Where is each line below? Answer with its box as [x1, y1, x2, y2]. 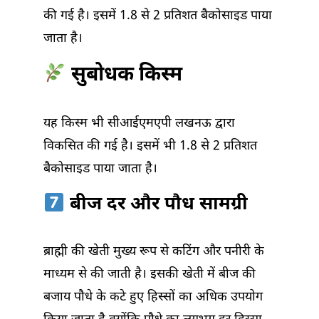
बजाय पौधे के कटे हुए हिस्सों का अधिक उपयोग [43, 289, 263, 306]
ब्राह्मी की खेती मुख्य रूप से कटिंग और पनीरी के [43, 244, 264, 261]
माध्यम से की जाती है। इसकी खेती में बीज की [43, 266, 256, 283]
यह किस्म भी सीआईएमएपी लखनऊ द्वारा [43, 115, 235, 132]
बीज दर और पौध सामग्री [64, 193, 248, 218]
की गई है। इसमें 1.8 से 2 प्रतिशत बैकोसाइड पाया [43, 8, 272, 25]
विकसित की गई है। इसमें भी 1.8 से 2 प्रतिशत [43, 138, 257, 155]
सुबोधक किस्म [66, 63, 182, 89]
